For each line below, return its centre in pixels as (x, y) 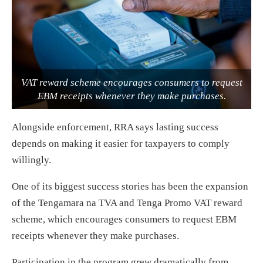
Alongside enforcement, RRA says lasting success (115, 127)
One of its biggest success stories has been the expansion (130, 186)
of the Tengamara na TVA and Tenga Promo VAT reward (127, 203)
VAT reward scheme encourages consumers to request (131, 82)
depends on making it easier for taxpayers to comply (121, 143)
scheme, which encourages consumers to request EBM (124, 219)
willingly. (31, 160)
